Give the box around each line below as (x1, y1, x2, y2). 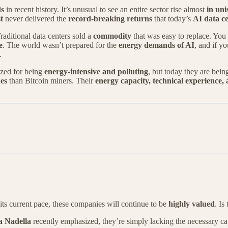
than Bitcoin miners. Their (7, 76, 95, 85)
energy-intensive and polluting (44, 67, 148, 76)
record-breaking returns (68, 14, 152, 23)
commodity (93, 32, 131, 41)
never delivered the (3, 14, 68, 23)
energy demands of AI (119, 41, 194, 50)
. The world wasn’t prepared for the (3, 41, 119, 50)
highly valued (168, 199, 215, 208)
